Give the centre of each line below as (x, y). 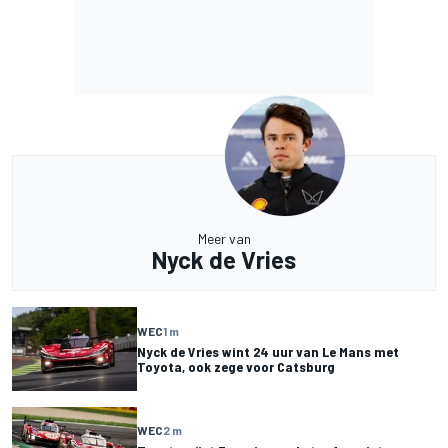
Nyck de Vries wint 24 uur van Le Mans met (268, 351)
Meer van (224, 239)
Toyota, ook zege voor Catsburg (236, 366)
